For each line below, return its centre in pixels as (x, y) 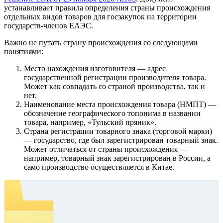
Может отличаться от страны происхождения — (106, 149)
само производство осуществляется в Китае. (99, 167)
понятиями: (24, 52)
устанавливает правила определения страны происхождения (107, 8)
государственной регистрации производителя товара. (115, 78)
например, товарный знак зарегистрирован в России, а (117, 158)
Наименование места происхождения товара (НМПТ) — (120, 105)
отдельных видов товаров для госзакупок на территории (100, 17)
